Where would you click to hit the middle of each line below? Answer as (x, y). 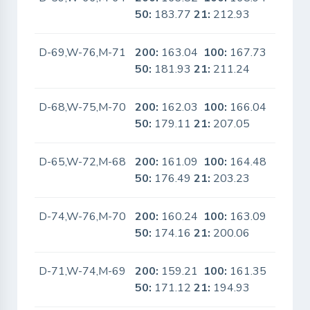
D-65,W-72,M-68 (83, 162)
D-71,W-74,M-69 (83, 271)
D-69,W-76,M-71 (83, 53)
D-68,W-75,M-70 (83, 107)
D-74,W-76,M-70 (83, 217)
